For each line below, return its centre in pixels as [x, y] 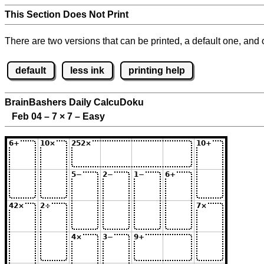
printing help [156, 70]
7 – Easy [85, 117]
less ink [88, 70]
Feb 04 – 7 [32, 117]
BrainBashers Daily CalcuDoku [74, 103]
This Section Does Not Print [67, 14]
